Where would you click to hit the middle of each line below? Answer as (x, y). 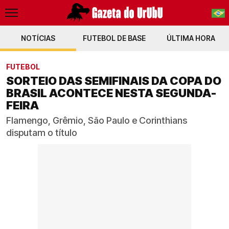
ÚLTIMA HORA (191, 38)
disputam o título (42, 133)
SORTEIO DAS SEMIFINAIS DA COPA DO (114, 81)
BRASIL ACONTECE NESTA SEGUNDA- (111, 93)
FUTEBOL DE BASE (114, 38)
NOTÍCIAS (38, 38)
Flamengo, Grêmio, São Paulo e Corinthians (97, 120)
